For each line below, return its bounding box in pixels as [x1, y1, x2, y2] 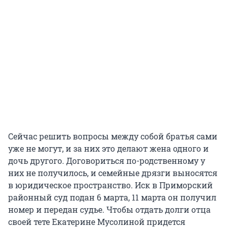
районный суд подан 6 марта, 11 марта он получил [8, 191, 216, 203]
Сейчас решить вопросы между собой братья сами [8, 130, 217, 141]
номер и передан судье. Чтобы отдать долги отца [8, 204, 211, 215]
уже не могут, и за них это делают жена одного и [8, 142, 209, 154]
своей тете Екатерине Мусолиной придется [8, 216, 185, 227]
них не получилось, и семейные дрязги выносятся [8, 167, 217, 178]
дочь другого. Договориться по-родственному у [8, 155, 205, 166]
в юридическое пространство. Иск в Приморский [8, 179, 213, 190]
